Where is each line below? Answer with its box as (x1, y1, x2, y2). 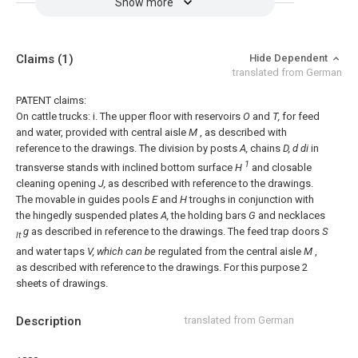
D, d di (283, 142, 308, 154)
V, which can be (87, 245, 156, 257)
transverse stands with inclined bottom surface (16, 161, 235, 174)
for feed (280, 110, 320, 122)
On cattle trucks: (16, 110, 90, 122)
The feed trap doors (228, 225, 322, 238)
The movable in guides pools (16, 193, 152, 206)
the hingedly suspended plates (16, 209, 161, 222)
